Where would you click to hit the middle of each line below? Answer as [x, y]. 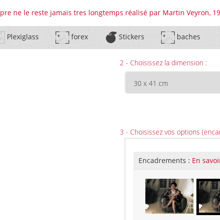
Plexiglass [22, 37]
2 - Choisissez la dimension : [163, 63]
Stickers [130, 37]
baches [187, 37]
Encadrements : [165, 160]
